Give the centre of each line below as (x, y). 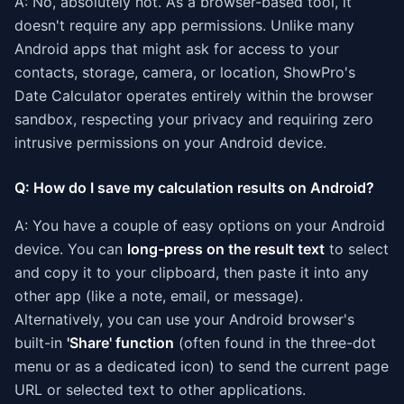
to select (357, 249)
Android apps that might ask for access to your (177, 49)
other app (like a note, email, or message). (159, 296)
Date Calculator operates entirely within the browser (194, 96)
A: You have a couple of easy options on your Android (200, 225)
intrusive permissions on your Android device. (170, 142)
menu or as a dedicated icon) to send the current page (202, 366)
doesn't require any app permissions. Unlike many (184, 25)
